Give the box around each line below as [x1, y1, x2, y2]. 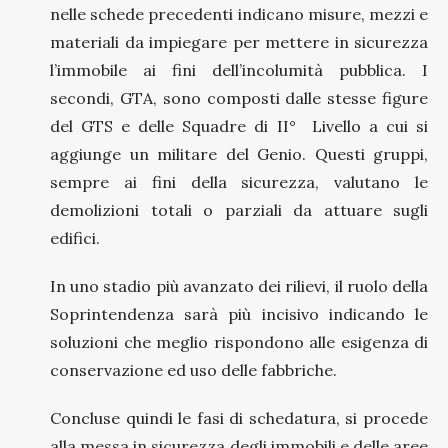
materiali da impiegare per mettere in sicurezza [50, 31, 428, 52]
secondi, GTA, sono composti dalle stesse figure [50, 87, 428, 108]
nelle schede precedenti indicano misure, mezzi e [50, 3, 428, 24]
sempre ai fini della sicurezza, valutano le [50, 171, 428, 192]
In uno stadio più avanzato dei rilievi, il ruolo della [50, 275, 428, 296]
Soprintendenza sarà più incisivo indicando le [50, 303, 428, 324]
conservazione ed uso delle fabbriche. [50, 359, 337, 380]
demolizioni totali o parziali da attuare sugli [50, 199, 428, 220]
